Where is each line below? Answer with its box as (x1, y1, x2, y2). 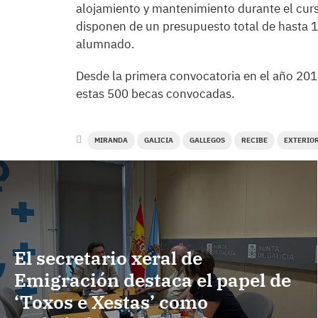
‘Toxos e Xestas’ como (14, 290, 208, 314)
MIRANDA (94, 136, 128, 145)
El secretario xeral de (14, 246, 202, 270)
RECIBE (241, 136, 268, 145)
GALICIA (144, 136, 173, 145)
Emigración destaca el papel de (14, 268, 291, 292)
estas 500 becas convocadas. (76, 86, 238, 102)
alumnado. (76, 36, 135, 52)
